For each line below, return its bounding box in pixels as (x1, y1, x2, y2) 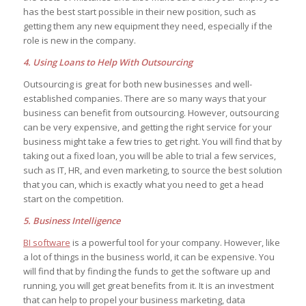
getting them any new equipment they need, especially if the (23, 20, 273, 33)
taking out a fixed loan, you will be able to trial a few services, (23, 150, 276, 163)
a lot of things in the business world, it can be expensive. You (23, 251, 275, 264)
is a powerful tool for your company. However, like (70, 236, 280, 249)
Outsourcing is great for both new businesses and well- (23, 78, 252, 91)
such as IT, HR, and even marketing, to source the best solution (23, 164, 282, 177)
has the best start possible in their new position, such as (23, 5, 256, 18)
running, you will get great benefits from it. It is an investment (23, 279, 274, 292)
